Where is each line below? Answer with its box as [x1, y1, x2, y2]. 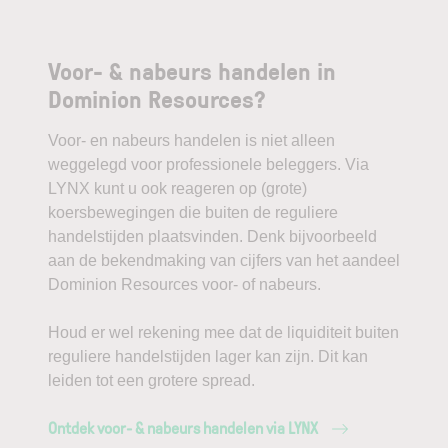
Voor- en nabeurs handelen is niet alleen [48, 132, 335, 149]
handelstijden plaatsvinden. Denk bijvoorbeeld [48, 228, 377, 245]
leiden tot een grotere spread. [48, 372, 255, 389]
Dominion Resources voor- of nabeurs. [48, 276, 321, 293]
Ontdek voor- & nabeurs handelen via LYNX [48, 420, 318, 437]
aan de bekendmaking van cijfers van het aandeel [48, 252, 400, 269]
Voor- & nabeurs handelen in [48, 54, 336, 87]
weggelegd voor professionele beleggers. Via [48, 156, 369, 173]
